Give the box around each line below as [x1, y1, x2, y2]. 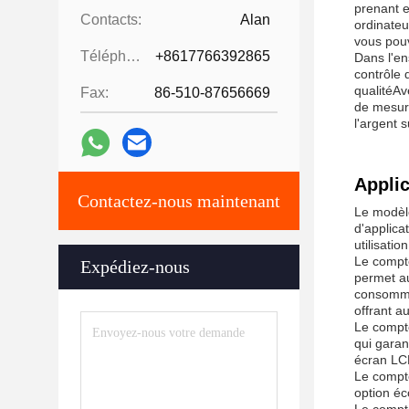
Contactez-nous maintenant [78, 191, 280, 211]
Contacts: [80, 12, 142, 27]
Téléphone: [126, 48, 141, 64]
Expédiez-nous [80, 257, 190, 277]
